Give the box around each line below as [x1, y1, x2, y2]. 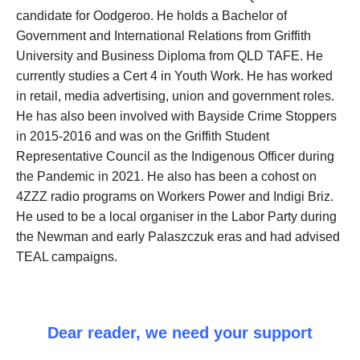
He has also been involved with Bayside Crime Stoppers [16, 109, 337, 123]
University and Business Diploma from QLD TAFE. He [16, 49, 323, 63]
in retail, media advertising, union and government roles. [16, 89, 334, 103]
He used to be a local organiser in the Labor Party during [16, 210, 337, 223]
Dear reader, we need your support [47, 324, 313, 342]
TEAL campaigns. [16, 250, 117, 264]
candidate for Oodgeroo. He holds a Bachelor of [16, 9, 287, 22]
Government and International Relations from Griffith [16, 29, 311, 43]
